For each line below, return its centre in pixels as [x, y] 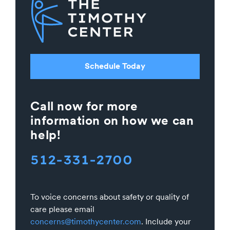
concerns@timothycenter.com [86, 222]
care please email [63, 209]
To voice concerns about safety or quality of [110, 197]
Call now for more [84, 106]
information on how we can [112, 120]
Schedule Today [115, 66]
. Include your [166, 222]
